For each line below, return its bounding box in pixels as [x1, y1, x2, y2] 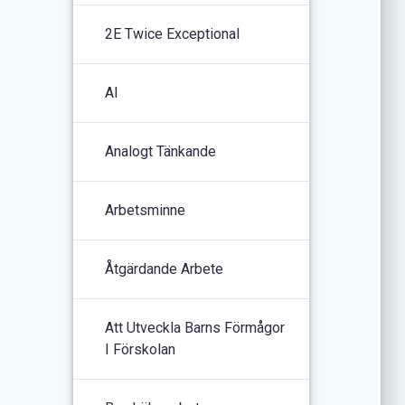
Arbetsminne [105, 201, 186, 219]
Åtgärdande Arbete [105, 259, 224, 278]
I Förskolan [105, 340, 176, 358]
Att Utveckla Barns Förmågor [105, 318, 286, 336]
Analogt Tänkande [105, 142, 217, 160]
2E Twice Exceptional [105, 24, 240, 42]
